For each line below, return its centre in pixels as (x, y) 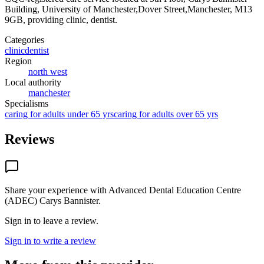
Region (18, 61)
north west (48, 71)
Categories (24, 39)
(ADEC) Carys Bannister (52, 200)
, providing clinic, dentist (69, 19)
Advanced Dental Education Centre (175, 190)
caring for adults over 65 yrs (166, 114)
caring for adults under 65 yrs (59, 114)
